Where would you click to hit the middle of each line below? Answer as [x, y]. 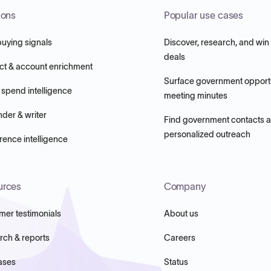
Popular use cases [204, 15]
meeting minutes [195, 96]
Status [176, 262]
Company [185, 186]
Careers [179, 238]
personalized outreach [207, 134]
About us [181, 214]
